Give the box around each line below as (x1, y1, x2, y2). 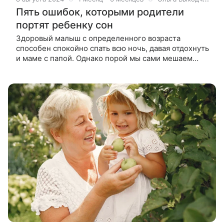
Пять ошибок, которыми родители (16, 6, 184, 18)
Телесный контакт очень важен (16, 73, 132, 83)
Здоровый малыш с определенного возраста (16, 33, 180, 43)
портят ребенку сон (16, 19, 113, 31)
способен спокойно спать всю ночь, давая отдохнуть (16, 43, 209, 53)
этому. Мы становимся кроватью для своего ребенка (16, 63, 209, 73)
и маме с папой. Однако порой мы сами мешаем (16, 53, 192, 63)
